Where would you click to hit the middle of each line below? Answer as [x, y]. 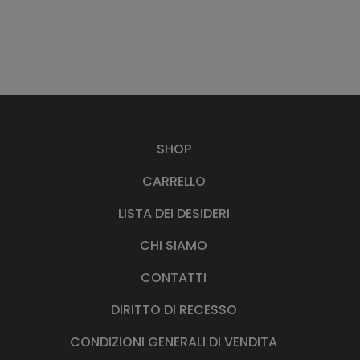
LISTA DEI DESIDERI [174, 213]
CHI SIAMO [174, 245]
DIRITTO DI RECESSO [174, 310]
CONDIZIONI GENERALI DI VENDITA [174, 342]
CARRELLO [174, 181]
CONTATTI [174, 278]
